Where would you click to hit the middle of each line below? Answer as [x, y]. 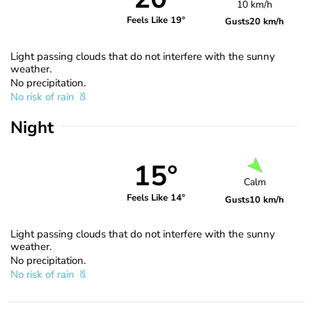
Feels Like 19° [156, 21]
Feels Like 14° [156, 198]
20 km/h [267, 21]
